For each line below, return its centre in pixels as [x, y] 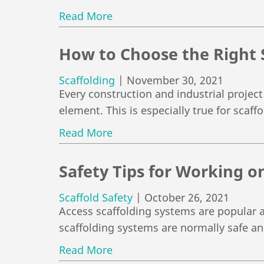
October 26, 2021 [187, 198]
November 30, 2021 [175, 80]
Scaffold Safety [96, 198]
